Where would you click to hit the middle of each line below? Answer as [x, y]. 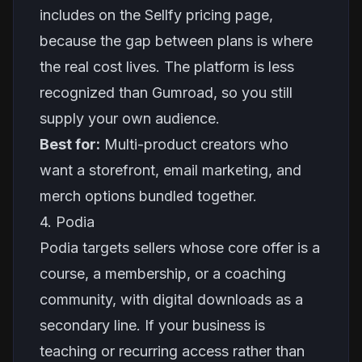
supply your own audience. [130, 118]
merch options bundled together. [148, 196]
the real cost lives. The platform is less [167, 67]
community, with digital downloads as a [171, 299]
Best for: [70, 144]
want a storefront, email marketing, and [170, 170]
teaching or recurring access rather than [172, 351]
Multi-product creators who [194, 144]
